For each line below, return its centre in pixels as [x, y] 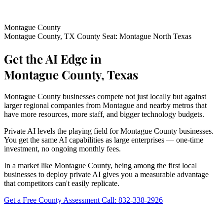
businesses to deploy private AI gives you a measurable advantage [106, 174]
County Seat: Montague [115, 36]
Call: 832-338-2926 [132, 200]
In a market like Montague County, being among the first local [100, 165]
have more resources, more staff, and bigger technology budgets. [104, 114]
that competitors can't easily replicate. [62, 183]
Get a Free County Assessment [53, 200]
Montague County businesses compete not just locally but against [105, 96]
